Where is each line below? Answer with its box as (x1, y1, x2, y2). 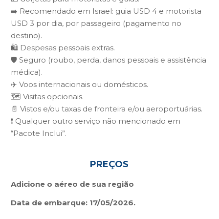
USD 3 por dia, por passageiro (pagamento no (11, 19, 182, 28)
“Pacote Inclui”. (11, 129, 67, 138)
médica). (11, 67, 43, 77)
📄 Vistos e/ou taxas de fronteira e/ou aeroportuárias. (11, 104, 203, 113)
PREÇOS (90, 159, 129, 170)
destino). (11, 31, 43, 40)
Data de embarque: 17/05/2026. (11, 198, 136, 207)
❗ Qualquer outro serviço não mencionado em (11, 116, 181, 126)
